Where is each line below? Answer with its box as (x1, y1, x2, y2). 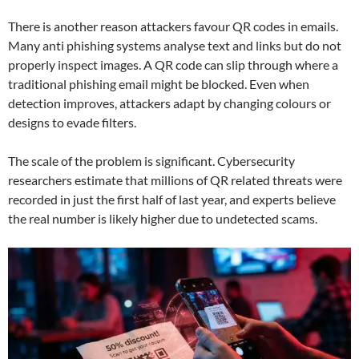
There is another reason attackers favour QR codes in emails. (8, 18, 338, 34)
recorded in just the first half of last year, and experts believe (8, 192, 336, 208)
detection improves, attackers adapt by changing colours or (8, 95, 331, 111)
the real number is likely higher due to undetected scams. (8, 211, 317, 227)
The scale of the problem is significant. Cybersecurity (8, 153, 295, 169)
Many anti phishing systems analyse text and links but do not (8, 38, 341, 54)
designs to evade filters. (8, 115, 136, 131)
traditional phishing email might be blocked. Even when (8, 76, 309, 92)
